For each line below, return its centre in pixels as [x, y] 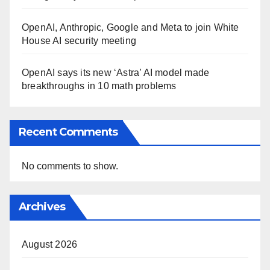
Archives [42, 206]
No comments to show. [70, 166]
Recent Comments [68, 132]
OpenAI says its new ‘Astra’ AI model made [116, 72]
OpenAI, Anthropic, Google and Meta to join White [130, 27]
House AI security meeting [79, 40]
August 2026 [50, 244]
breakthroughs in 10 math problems [99, 86]
